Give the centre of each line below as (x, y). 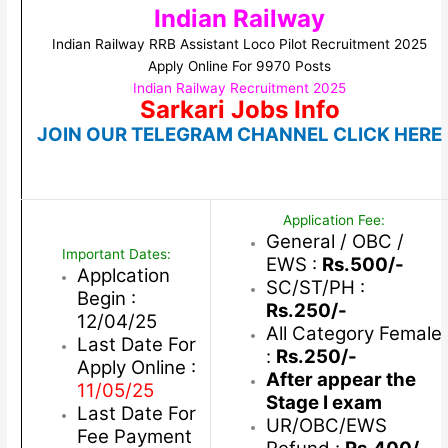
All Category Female (353, 334)
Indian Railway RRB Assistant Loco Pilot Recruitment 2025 (240, 44)
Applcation (123, 276)
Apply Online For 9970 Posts (240, 66)
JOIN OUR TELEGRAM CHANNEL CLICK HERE (240, 135)
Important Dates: (116, 254)
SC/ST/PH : (315, 288)
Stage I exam (323, 403)
